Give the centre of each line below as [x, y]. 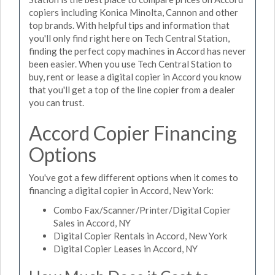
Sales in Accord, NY [92, 223]
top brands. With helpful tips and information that [129, 25]
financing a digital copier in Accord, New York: [121, 190]
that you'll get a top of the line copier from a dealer [132, 89]
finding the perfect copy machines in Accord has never [137, 51]
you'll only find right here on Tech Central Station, [129, 38]
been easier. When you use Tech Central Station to [130, 64]
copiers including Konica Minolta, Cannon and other [134, 12]
